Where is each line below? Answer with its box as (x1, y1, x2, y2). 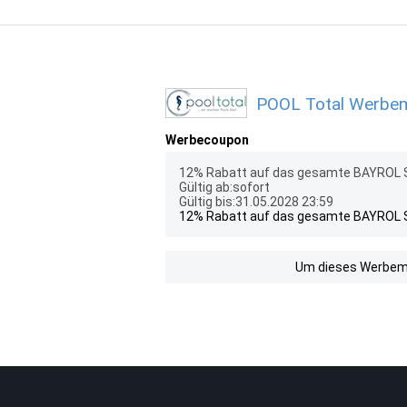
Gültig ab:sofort (179, 180, 270, 194)
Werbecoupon (165, 133, 249, 147)
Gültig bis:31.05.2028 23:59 (179, 194, 333, 209)
